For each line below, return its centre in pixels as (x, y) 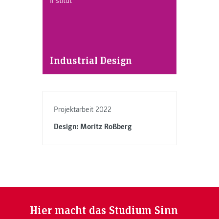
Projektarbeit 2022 (83, 109)
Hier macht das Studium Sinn (104, 209)
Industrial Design (91, 60)
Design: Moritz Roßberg (93, 127)
